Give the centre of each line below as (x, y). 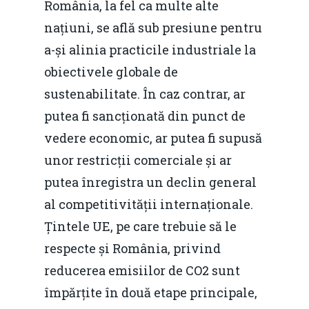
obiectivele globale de (111, 72)
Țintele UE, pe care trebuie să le (140, 226)
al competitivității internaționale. (149, 204)
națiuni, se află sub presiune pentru (153, 28)
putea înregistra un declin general (150, 182)
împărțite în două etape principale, (151, 292)
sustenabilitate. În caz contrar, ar (145, 94)
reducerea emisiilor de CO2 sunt (142, 270)
